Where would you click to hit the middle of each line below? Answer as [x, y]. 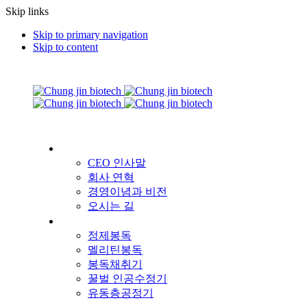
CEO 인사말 [117, 163]
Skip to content [65, 47]
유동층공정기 [121, 293]
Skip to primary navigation [90, 35]
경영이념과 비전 [127, 192]
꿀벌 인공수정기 [127, 279]
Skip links [27, 11]
